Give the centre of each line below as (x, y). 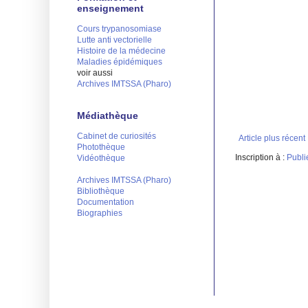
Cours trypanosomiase (119, 29)
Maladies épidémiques (120, 62)
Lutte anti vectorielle (114, 40)
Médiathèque (108, 115)
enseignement (110, 8)
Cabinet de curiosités (117, 136)
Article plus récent (272, 139)
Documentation (106, 202)
